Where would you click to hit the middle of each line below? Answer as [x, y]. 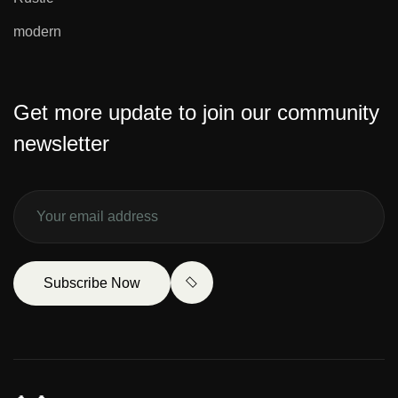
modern [37, 31]
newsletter [61, 143]
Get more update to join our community [196, 112]
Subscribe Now [92, 283]
